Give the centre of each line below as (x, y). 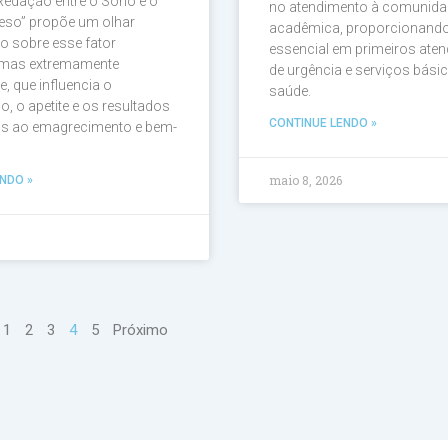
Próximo (140, 330)
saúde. (289, 91)
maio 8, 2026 (305, 180)
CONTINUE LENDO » (322, 123)
